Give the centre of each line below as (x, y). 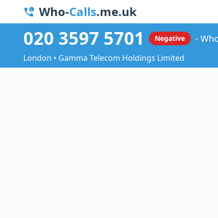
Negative (170, 38)
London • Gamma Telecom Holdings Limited (104, 58)
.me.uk (117, 11)
